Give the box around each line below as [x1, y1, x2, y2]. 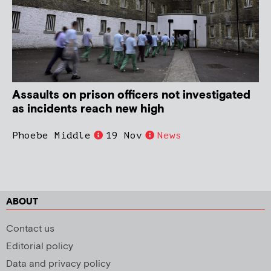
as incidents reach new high [12, 101, 165, 117]
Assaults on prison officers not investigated [12, 87, 250, 103]
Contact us [6, 222, 54, 235]
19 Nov [106, 129, 142, 141]
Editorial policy [6, 240, 73, 253]
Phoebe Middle [12, 129, 91, 141]
